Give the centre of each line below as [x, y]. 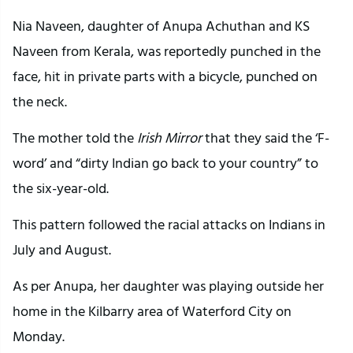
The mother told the [73, 138]
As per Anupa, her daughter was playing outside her [168, 286]
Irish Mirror [169, 138]
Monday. [39, 336]
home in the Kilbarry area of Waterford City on [152, 311]
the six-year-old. [61, 188]
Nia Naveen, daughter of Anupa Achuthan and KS [161, 26]
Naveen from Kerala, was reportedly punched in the [167, 51]
